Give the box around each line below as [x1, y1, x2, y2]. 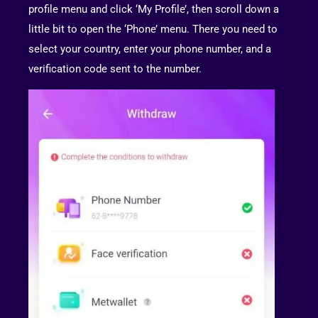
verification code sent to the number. [28, 62, 202, 76]
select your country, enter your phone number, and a [28, 43, 271, 56]
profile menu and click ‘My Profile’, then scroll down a [28, 3, 279, 16]
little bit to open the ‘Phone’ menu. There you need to [28, 23, 278, 36]
